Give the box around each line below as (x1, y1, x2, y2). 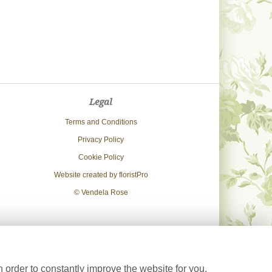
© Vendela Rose (73, 188, 128, 197)
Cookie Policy (78, 153, 124, 161)
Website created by (53, 171, 119, 179)
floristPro (118, 171, 148, 179)
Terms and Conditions (64, 118, 137, 126)
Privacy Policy (78, 135, 124, 144)
